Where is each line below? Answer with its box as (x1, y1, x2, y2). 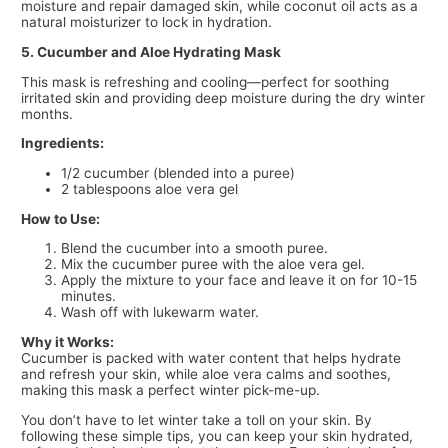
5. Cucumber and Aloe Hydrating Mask (21, 44, 282, 61)
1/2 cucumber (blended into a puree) (61, 165, 296, 182)
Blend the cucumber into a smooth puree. (61, 240, 329, 257)
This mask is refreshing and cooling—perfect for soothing (21, 73, 390, 90)
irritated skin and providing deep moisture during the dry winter (21, 89, 426, 106)
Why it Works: (21, 334, 115, 351)
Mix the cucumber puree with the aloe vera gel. (61, 256, 366, 273)
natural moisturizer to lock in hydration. (21, 14, 273, 31)
